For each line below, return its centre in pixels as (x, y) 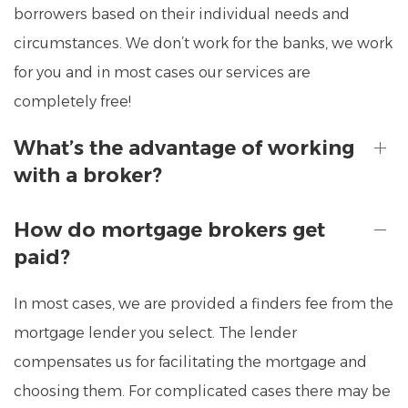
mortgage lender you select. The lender (155, 332)
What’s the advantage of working (184, 148)
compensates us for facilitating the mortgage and (190, 362)
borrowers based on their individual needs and (182, 14)
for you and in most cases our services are (162, 72)
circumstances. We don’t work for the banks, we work (203, 43)
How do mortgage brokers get (169, 229)
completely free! (72, 101)
